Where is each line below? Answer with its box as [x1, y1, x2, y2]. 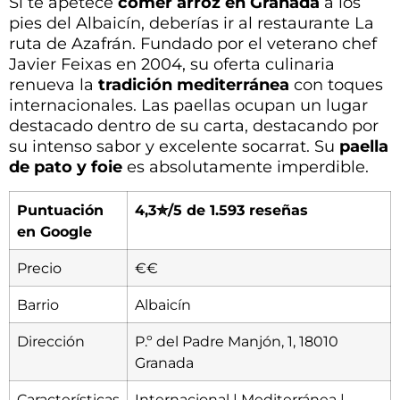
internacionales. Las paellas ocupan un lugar [9, 96, 368, 116]
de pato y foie [9, 157, 122, 178]
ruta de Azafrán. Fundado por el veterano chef [9, 34, 377, 54]
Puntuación [17, 200, 104, 219]
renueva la [9, 75, 98, 96]
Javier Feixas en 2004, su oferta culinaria [9, 54, 335, 75]
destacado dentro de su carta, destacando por [9, 116, 379, 137]
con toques [289, 75, 383, 96]
